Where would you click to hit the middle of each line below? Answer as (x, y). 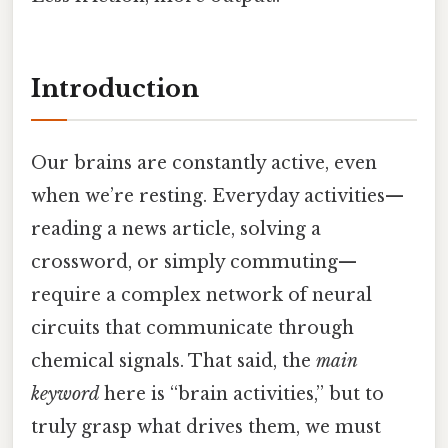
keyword (65, 394)
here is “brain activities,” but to (241, 394)
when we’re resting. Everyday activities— (217, 196)
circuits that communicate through (192, 328)
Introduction (115, 88)
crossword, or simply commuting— (194, 262)
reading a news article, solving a (176, 229)
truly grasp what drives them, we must (206, 427)
